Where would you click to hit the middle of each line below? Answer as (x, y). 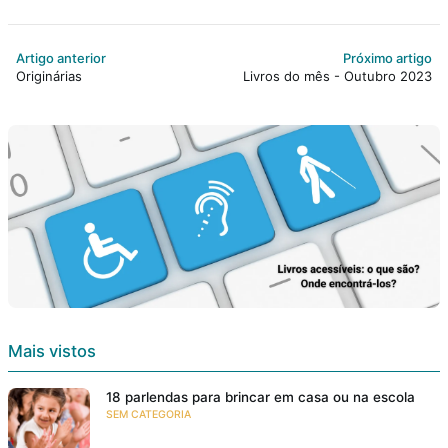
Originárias (49, 75)
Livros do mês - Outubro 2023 (337, 75)
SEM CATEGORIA (148, 414)
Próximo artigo (387, 57)
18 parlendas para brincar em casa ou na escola (260, 396)
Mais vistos (52, 350)
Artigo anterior (61, 57)
